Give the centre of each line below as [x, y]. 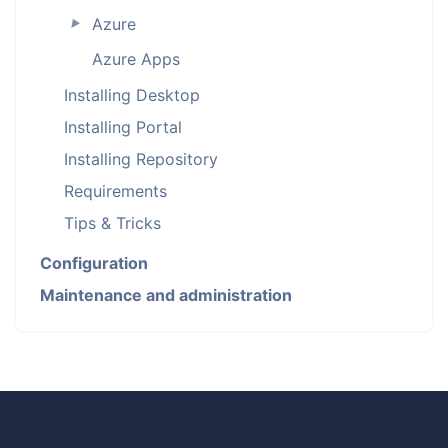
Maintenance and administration [166, 295]
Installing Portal [123, 127]
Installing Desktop [132, 95]
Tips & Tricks [112, 223]
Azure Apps [135, 58]
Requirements [115, 191]
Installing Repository [141, 159]
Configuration [94, 263]
